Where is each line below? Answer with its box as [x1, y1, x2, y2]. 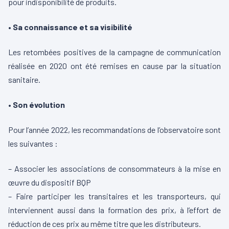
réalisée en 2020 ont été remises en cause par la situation [8, 61, 221, 71]
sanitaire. [8, 75, 40, 85]
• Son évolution [8, 100, 65, 110]
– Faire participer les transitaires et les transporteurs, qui [8, 191, 221, 201]
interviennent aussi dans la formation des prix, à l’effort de [8, 205, 221, 215]
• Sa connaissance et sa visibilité [8, 22, 132, 32]
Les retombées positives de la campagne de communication [8, 47, 221, 57]
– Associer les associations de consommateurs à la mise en [8, 164, 221, 174]
